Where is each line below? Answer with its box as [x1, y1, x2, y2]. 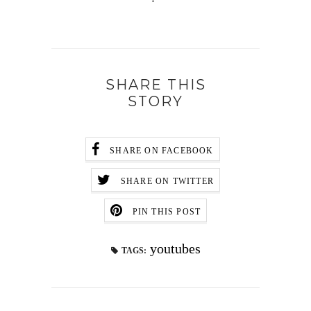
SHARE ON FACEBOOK [110, 146, 214, 155]
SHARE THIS [105, 76, 206, 93]
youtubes [149, 240, 201, 256]
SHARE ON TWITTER [120, 176, 215, 186]
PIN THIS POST [132, 207, 201, 217]
